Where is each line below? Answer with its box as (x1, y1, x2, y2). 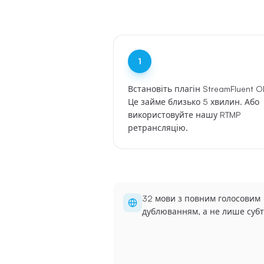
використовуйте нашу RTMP (128, 110, 240, 120)
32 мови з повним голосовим (142, 193, 260, 203)
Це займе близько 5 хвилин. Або (128, 97, 259, 107)
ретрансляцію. (128, 123, 188, 133)
